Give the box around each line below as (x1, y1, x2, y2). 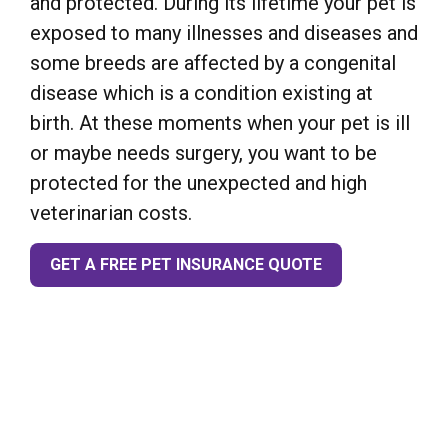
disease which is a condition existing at (30, 81, 373, 106)
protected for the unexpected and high (30, 171, 367, 196)
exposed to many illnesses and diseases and (30, 21, 418, 46)
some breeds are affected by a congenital (30, 51, 396, 76)
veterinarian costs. (30, 201, 192, 226)
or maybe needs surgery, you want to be (30, 141, 377, 166)
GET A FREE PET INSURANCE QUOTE (50, 254, 322, 274)
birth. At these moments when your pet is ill (30, 111, 410, 136)
